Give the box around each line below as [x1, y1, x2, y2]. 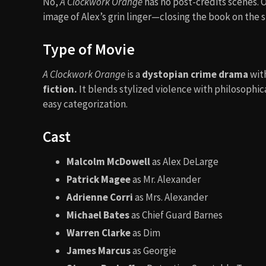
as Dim [131, 226, 160, 239]
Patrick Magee [66, 172, 131, 186]
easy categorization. [43, 97, 128, 110]
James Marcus [66, 243, 131, 257]
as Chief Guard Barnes [129, 208, 223, 221]
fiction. [43, 82, 77, 96]
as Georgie [131, 243, 176, 257]
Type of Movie [43, 39, 135, 59]
